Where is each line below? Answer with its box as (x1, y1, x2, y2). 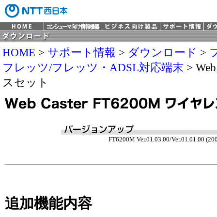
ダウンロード (128, 46, 197, 59)
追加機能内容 (5, 195, 92, 212)
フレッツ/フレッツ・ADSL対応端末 (2, 61, 184, 74)
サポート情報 (47, 46, 116, 59)
